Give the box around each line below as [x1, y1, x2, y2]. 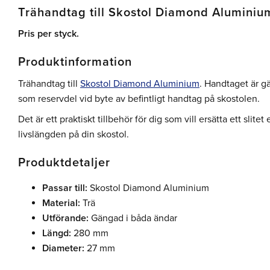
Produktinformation [18, 55, 132, 70]
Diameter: [42, 242, 84, 255]
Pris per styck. [18, 28, 79, 40]
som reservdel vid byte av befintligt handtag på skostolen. [18, 92, 260, 105]
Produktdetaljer [18, 155, 110, 171]
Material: [42, 197, 80, 210]
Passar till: [42, 182, 87, 195]
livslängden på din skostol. [18, 128, 129, 141]
